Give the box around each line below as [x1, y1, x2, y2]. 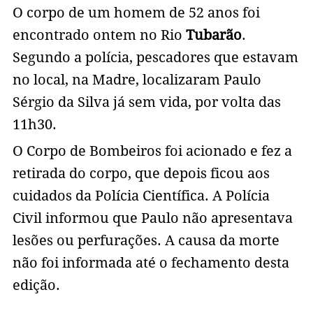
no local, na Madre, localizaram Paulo [12, 71, 261, 89]
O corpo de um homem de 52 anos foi [12, 4, 260, 22]
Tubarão [182, 27, 242, 44]
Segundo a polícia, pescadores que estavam [12, 49, 298, 66]
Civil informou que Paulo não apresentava [12, 210, 293, 227]
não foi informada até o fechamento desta [12, 254, 289, 272]
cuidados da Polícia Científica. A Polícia [12, 187, 270, 205]
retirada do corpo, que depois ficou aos [12, 165, 270, 182]
